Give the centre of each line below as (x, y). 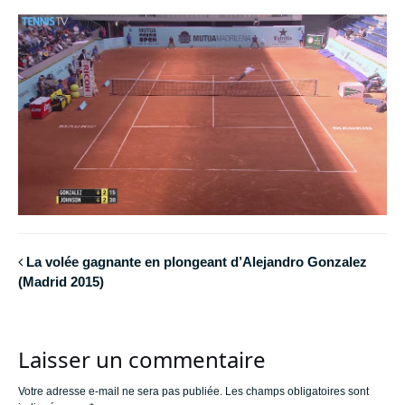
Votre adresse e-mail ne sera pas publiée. (120, 391)
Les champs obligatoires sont (297, 391)
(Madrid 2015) (61, 282)
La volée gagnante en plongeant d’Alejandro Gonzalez (197, 262)
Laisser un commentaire (142, 359)
